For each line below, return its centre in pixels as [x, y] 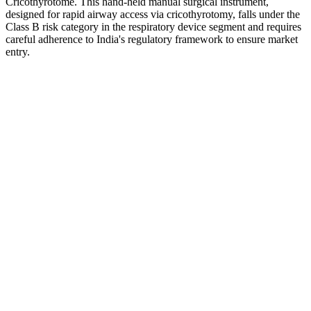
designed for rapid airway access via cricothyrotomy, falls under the [153, 15]
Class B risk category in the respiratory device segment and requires [153, 27]
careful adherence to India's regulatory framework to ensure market [152, 40]
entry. [18, 52]
